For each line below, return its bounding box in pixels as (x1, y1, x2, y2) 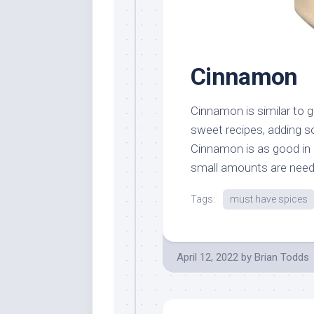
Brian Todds (254, 251, 309, 264)
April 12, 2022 (177, 251, 238, 264)
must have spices (230, 193, 308, 205)
